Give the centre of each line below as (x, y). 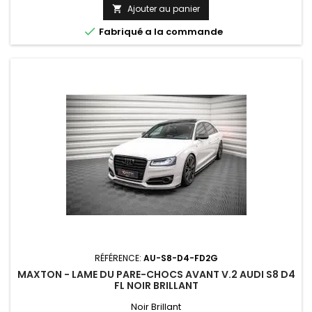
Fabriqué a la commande (159, 32)
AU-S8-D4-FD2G (180, 258)
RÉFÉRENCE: (119, 258)
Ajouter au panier (164, 9)
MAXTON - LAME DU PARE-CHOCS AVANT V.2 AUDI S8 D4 (156, 275)
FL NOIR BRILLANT (156, 286)
